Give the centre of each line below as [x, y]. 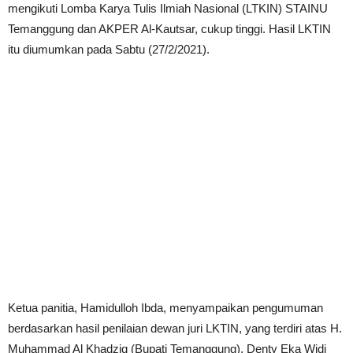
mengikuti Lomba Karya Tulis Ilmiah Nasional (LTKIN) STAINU [168, 8]
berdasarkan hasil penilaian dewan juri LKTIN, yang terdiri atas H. [175, 328]
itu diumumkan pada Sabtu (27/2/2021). [109, 49]
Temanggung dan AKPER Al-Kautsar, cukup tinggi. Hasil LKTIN [169, 29]
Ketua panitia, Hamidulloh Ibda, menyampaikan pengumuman [165, 308]
